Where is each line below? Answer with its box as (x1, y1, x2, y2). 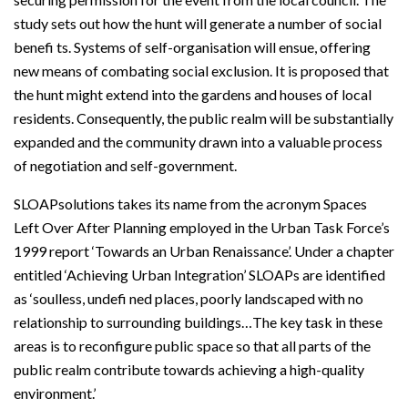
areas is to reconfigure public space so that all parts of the (14, 336, 371, 354)
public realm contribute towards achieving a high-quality (14, 360, 364, 378)
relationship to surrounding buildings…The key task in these (14, 312, 382, 331)
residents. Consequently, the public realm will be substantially (14, 108, 393, 127)
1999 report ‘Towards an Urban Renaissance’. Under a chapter (14, 241, 394, 260)
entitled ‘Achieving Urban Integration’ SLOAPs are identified (14, 265, 385, 283)
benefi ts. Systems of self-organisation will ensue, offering (14, 37, 371, 56)
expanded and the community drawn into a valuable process (14, 132, 382, 150)
